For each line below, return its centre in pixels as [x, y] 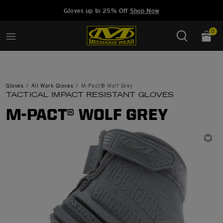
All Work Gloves [52, 85]
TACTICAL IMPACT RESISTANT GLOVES [90, 95]
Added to [36, 6]
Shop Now [144, 10]
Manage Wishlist [85, 6]
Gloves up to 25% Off [97, 10]
